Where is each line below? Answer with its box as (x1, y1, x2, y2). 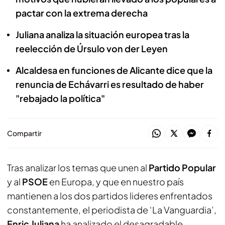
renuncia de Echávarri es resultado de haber (16, 78, 204, 90)
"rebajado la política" (16, 92, 105, 104)
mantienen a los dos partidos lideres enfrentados (7, 190, 212, 201)
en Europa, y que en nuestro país (48, 176, 184, 187)
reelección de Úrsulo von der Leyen (16, 43, 168, 54)
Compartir (7, 129, 42, 138)
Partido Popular (149, 162, 216, 173)
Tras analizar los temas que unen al (7, 162, 149, 173)
